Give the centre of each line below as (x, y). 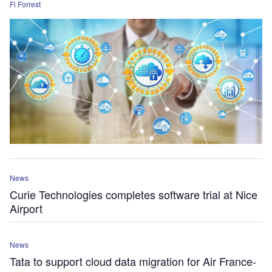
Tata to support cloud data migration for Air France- (133, 261)
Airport (26, 208)
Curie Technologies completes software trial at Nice (134, 194)
